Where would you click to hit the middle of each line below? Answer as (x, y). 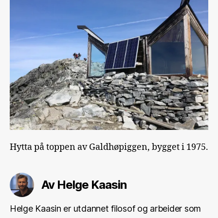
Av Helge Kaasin (84, 184)
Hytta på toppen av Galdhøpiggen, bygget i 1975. (109, 147)
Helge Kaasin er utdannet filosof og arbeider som (106, 208)
